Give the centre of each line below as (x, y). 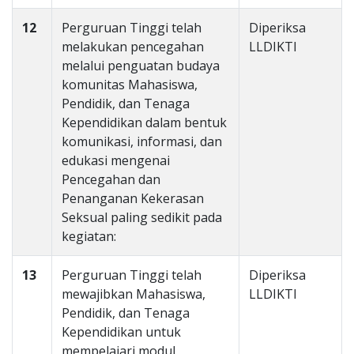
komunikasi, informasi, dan (142, 141)
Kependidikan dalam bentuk (144, 122)
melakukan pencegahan (133, 47)
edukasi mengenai (116, 160)
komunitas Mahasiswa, (130, 85)
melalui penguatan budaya (141, 66)
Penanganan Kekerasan (133, 198)
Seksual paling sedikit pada (142, 217)
